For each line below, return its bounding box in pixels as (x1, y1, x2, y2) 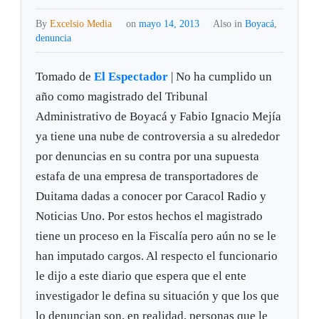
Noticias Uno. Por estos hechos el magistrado (36, 209, 263, 224)
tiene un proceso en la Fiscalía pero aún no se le (36, 229, 277, 244)
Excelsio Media (50, 18, 113, 30)
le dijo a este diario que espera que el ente (36, 269, 247, 283)
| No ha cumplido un (171, 70, 273, 84)
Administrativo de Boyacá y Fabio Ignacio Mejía (36, 110, 282, 124)
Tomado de (36, 70, 95, 84)
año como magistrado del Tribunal (36, 90, 209, 104)
